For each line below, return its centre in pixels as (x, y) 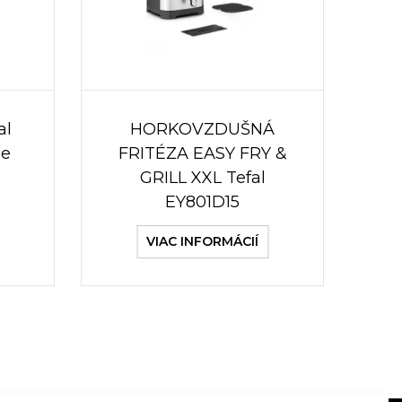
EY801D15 (202, 202)
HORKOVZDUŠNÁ (202, 129)
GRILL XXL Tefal (202, 178)
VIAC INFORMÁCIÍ (202, 241)
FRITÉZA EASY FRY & (202, 153)
